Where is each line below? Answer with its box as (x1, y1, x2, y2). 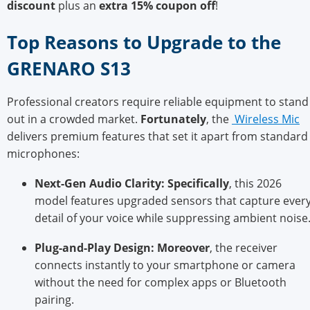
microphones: (7, 145, 80, 161)
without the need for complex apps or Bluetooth (35, 275, 286, 291)
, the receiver (210, 240, 277, 256)
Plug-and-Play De (35, 240, 128, 256)
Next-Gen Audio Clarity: (35, 176, 165, 192)
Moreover (157, 240, 210, 256)
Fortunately (140, 111, 206, 127)
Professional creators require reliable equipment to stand (7, 93, 309, 109)
